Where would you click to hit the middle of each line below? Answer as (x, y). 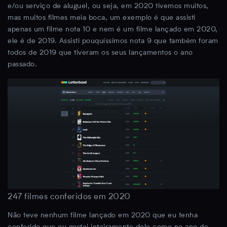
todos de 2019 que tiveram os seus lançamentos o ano (100, 53)
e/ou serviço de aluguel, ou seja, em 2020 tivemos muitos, (108, 6)
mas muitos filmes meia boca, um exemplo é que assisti (102, 18)
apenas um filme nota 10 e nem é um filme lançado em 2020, (113, 30)
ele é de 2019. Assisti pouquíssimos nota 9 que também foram (113, 41)
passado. (22, 65)
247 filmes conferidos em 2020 (69, 197)
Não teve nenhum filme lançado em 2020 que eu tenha (103, 215)
